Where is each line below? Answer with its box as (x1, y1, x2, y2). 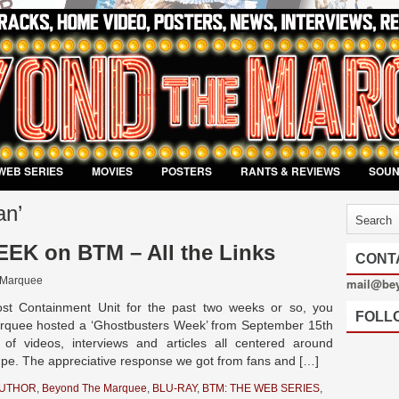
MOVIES (92, 163, 133, 179)
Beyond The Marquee (42, 382, 147, 395)
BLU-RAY (152, 382, 197, 395)
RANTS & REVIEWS (240, 163, 340, 179)
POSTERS (161, 163, 212, 179)
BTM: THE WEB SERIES (202, 382, 320, 395)
